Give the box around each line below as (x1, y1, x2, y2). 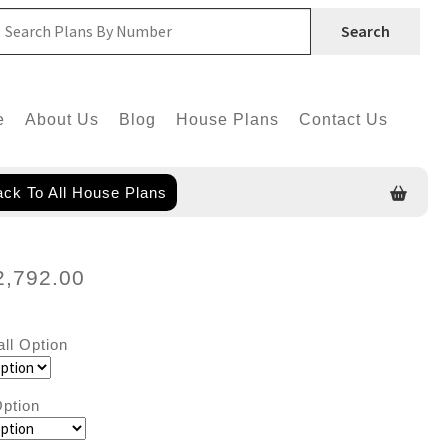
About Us (24, 110, 99, 128)
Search (340, 20, 390, 41)
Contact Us (298, 110, 388, 128)
